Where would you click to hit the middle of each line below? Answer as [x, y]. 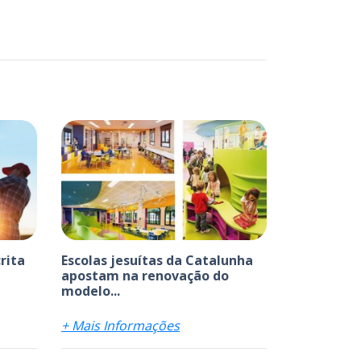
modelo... [91, 290]
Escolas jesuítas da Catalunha [157, 260]
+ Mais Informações [120, 325]
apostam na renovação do [145, 275]
